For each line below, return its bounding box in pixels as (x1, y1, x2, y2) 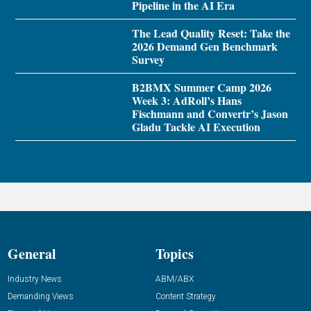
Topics (155, 244, 194, 264)
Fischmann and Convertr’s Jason (131, 106, 288, 122)
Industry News (8, 274, 62, 285)
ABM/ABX (155, 274, 194, 285)
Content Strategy (155, 292, 216, 302)
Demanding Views (8, 292, 74, 302)
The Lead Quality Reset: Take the (131, 25, 290, 42)
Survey (131, 51, 165, 68)
